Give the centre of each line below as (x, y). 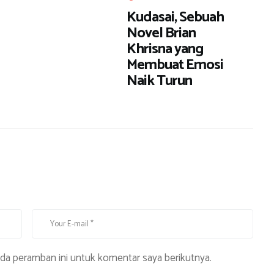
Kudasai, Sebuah (176, 18)
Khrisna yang (165, 50)
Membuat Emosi (175, 65)
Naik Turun (160, 81)
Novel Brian (161, 34)
